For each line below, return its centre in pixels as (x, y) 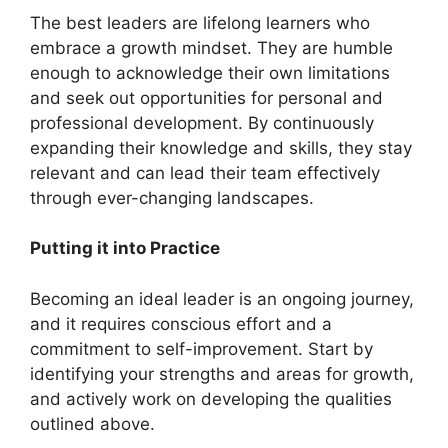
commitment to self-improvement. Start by (201, 348)
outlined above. (92, 423)
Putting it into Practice (125, 248)
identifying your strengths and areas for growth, (222, 373)
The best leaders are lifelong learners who (200, 22)
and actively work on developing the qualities (211, 398)
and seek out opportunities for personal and (206, 97)
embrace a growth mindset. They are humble (211, 47)
